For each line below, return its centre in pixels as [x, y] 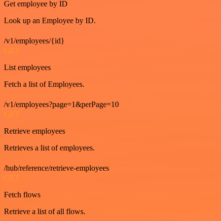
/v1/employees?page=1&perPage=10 [61, 104]
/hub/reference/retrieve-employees [56, 168]
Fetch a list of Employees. [44, 84]
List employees [27, 67]
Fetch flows [22, 194]
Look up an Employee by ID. [50, 20]
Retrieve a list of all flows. [45, 211]
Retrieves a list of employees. [49, 147]
